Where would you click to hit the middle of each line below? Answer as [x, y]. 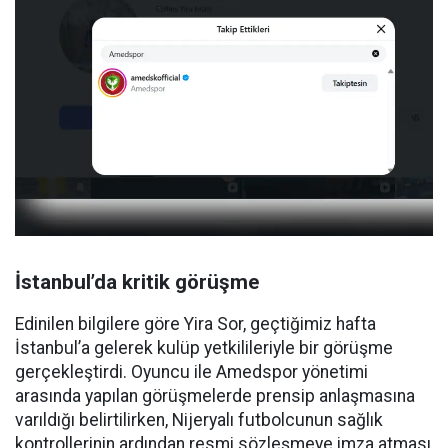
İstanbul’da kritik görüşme [137, 281]
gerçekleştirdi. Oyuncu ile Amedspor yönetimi [191, 371]
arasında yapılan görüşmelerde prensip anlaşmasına [215, 395]
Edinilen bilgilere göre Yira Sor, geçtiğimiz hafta [195, 323]
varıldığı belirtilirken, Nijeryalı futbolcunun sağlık [199, 419]
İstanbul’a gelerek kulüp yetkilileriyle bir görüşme [204, 347]
